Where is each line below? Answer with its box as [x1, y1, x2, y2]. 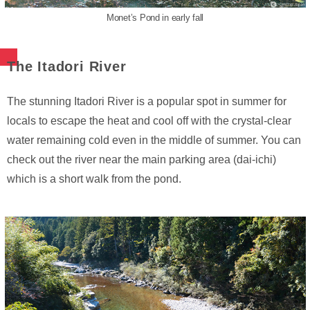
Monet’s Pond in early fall [106, 12, 204, 24]
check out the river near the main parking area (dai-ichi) [7, 154, 276, 166]
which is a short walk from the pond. [7, 173, 181, 185]
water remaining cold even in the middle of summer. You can [7, 134, 301, 147]
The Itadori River [7, 59, 127, 75]
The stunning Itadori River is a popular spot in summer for [7, 95, 286, 108]
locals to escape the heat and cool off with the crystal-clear [7, 115, 291, 127]
